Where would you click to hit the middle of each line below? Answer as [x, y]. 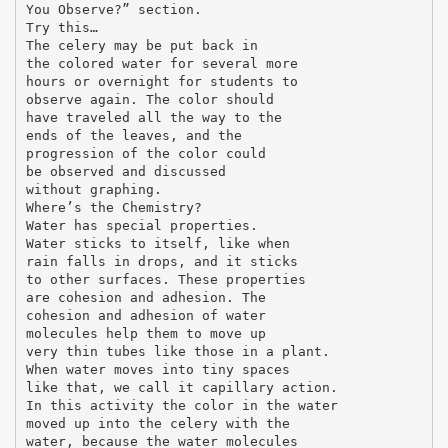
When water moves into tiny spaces [157, 369]
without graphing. [93, 189]
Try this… [61, 27]
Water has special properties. [141, 225]
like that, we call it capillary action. [181, 387]
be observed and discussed [125, 171]
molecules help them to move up [145, 333]
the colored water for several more [161, 63]
